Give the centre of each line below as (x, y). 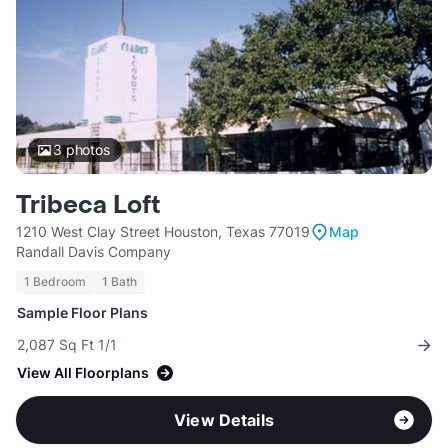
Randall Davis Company (93, 252)
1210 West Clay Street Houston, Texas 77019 (163, 232)
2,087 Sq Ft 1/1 (67, 345)
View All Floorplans (83, 373)
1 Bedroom (55, 282)
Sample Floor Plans (82, 313)
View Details (224, 420)
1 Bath (119, 282)
